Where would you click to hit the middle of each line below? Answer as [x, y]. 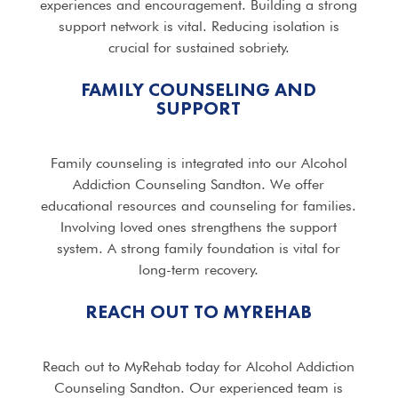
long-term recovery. [199, 269]
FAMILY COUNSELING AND [199, 89]
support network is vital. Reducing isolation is [199, 26]
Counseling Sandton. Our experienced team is [199, 387]
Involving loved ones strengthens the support [199, 227]
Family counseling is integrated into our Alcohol [199, 163]
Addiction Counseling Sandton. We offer [199, 184]
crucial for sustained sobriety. [199, 47]
